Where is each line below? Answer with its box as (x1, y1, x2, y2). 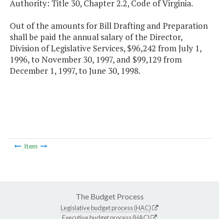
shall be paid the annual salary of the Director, (10, 31, 182, 43)
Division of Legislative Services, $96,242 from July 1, (10, 43, 201, 54)
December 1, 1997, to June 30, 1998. (10, 65, 140, 77)
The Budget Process (75, 191, 144, 201)
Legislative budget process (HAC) (61, 203, 151, 212)
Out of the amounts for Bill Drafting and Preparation (10, 20, 208, 32)
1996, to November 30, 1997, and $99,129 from (10, 54, 182, 66)
